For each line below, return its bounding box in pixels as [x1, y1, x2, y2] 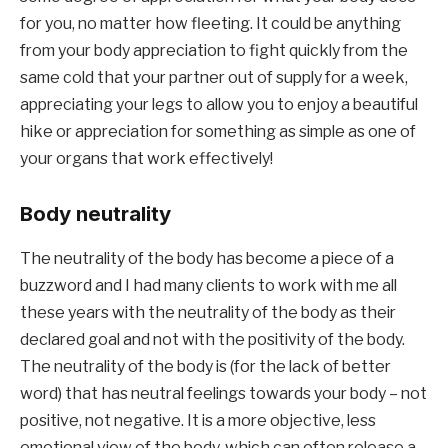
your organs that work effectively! [20, 148, 273, 168]
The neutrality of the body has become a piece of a [20, 248, 394, 268]
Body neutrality [20, 201, 171, 227]
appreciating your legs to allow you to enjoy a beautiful [20, 94, 418, 114]
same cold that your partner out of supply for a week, [20, 67, 408, 87]
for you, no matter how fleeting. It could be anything [20, 13, 401, 33]
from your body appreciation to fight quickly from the [20, 40, 408, 60]
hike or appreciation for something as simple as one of [20, 121, 416, 141]
